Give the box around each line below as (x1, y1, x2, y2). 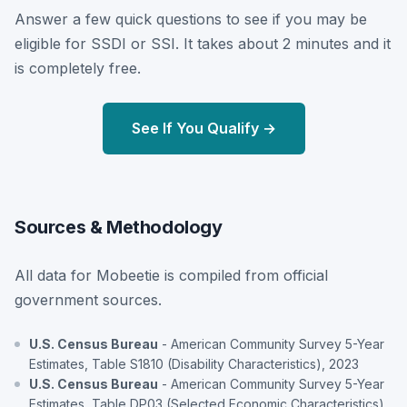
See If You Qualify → (131, 118, 276, 137)
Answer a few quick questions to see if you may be (15, 9, 367, 28)
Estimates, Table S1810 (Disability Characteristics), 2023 (29, 355, 359, 372)
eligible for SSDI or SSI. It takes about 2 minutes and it (15, 34, 391, 53)
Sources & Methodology (15, 215, 223, 238)
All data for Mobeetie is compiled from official (15, 265, 328, 284)
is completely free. (15, 58, 141, 77)
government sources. (15, 290, 162, 309)
